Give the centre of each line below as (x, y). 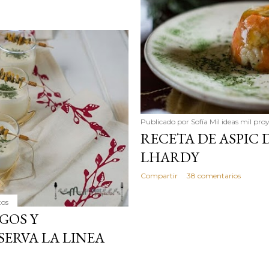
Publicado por (165, 121)
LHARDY (169, 157)
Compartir (159, 175)
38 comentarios (213, 175)
